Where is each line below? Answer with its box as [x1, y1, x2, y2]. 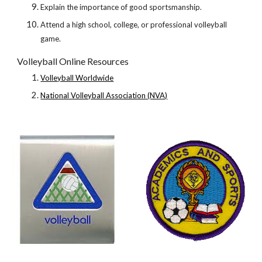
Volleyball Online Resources [17, 56, 129, 67]
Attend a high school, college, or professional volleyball [40, 20, 227, 29]
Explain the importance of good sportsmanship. [40, 2, 202, 12]
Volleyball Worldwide [40, 73, 114, 82]
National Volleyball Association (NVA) [40, 91, 168, 100]
